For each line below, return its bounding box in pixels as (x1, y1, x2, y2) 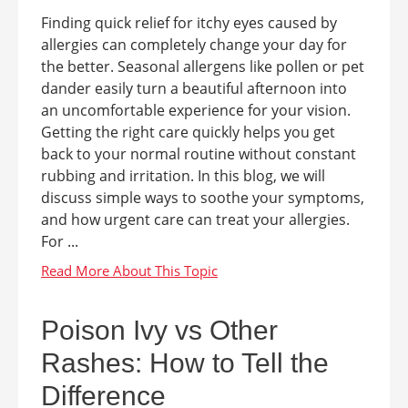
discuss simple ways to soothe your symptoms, (41, 188, 364, 208)
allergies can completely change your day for (41, 35, 347, 55)
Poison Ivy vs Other (41, 315, 278, 345)
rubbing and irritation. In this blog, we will (41, 166, 325, 186)
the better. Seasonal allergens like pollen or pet (41, 56, 364, 76)
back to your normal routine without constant (41, 144, 356, 164)
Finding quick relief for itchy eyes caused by (41, 13, 337, 33)
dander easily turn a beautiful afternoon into (41, 78, 347, 98)
